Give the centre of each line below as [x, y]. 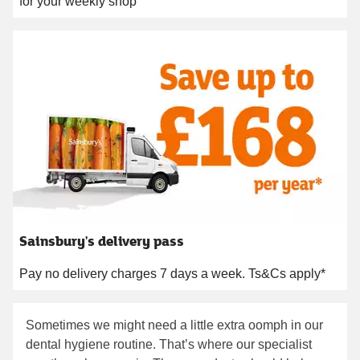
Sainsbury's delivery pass [102, 240]
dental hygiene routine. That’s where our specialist [169, 344]
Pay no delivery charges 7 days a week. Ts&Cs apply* [172, 273]
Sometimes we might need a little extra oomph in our [174, 325]
